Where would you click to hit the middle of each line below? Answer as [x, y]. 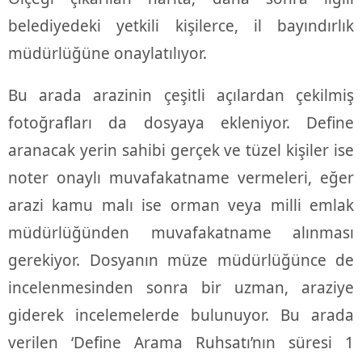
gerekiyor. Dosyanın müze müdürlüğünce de [181, 261]
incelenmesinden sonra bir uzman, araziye [181, 288]
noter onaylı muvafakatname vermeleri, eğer [181, 178]
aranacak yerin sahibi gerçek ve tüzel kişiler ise [181, 151]
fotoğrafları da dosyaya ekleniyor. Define [181, 123]
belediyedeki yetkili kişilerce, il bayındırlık [181, 26]
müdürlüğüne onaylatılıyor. [107, 54]
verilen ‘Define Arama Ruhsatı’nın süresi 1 [181, 343]
